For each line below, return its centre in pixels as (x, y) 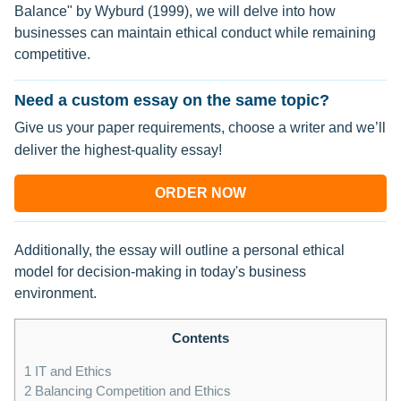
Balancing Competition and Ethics (131, 391)
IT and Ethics (72, 371)
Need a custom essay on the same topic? (172, 100)
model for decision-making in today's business (160, 272)
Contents (200, 338)
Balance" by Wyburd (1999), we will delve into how (175, 11)
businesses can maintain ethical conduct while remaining (195, 33)
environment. (55, 293)
